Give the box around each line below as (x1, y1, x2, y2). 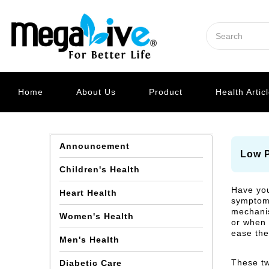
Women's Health (59, 211, 134, 221)
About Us (76, 87, 116, 97)
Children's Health (59, 165, 141, 174)
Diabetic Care (59, 258, 122, 268)
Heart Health (59, 188, 118, 198)
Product (149, 87, 183, 97)
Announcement (59, 141, 130, 151)
